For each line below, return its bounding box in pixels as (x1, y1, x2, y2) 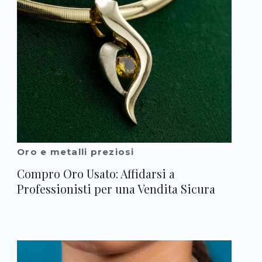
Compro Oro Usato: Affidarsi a (17, 166, 175, 181)
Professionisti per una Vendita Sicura (17, 181, 215, 196)
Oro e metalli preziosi (17, 146, 135, 157)
